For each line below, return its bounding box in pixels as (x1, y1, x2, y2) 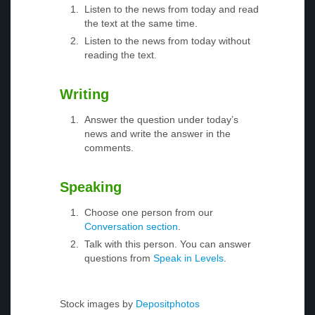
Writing (60, 86, 109, 102)
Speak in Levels (153, 252, 224, 264)
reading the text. (84, 49, 157, 60)
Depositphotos (133, 298, 200, 309)
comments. (84, 142, 134, 153)
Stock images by (60, 298, 133, 309)
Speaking (60, 179, 122, 195)
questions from (84, 252, 153, 264)
